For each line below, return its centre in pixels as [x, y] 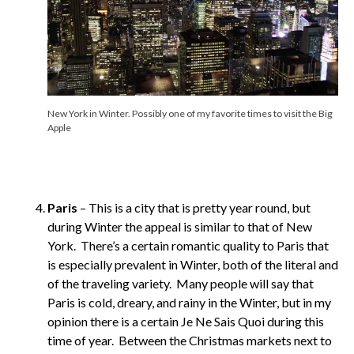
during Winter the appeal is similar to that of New [180, 226]
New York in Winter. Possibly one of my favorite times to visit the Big [190, 113]
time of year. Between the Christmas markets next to [190, 340]
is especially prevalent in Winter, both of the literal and [193, 264]
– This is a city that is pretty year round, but [195, 207]
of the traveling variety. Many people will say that [181, 283]
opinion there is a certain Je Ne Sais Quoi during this [186, 321]
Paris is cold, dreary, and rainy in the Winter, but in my [189, 302]
